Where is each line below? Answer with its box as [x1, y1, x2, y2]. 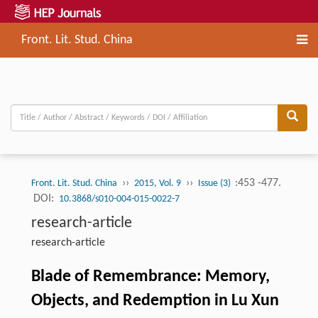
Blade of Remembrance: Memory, [31, 268, 270, 286]
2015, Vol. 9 [133, 178, 181, 190]
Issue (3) [197, 178, 233, 190]
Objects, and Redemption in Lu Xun [31, 292, 279, 310]
